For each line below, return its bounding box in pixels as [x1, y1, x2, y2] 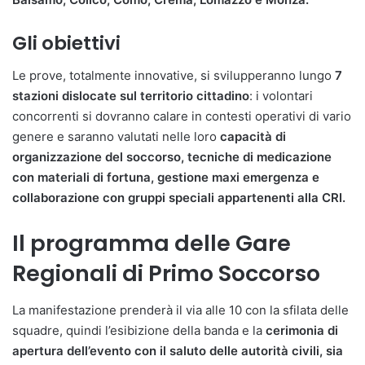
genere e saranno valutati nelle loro [12, 129, 220, 145]
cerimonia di [266, 322, 338, 338]
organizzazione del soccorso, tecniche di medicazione [12, 149, 332, 165]
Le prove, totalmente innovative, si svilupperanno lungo [12, 68, 335, 84]
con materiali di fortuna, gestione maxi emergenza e [12, 169, 319, 186]
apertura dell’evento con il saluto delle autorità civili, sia [12, 342, 343, 358]
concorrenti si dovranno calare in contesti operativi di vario [12, 108, 351, 125]
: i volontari [249, 88, 313, 104]
